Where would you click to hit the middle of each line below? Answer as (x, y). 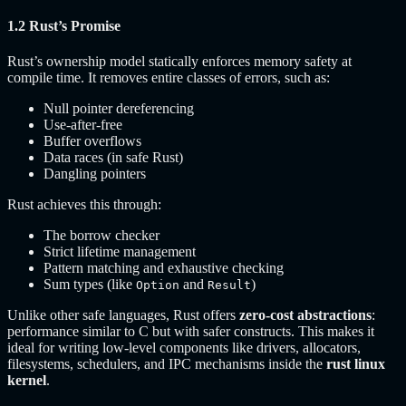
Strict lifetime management (120, 252)
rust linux (356, 364)
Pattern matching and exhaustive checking (164, 268)
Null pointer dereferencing (119, 109)
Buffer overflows (92, 141)
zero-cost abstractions (305, 315)
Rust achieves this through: (84, 205)
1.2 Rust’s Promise (64, 26)
